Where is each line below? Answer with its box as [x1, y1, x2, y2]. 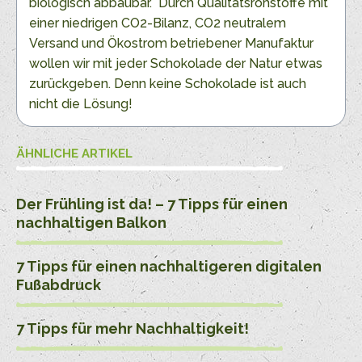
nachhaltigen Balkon [16, 214, 166, 232]
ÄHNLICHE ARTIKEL [16, 146, 133, 162]
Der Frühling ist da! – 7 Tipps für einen [16, 196, 288, 213]
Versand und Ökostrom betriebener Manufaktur [29, 36, 314, 52]
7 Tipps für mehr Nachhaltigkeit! [16, 320, 249, 338]
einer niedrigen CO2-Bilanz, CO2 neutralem [29, 15, 286, 32]
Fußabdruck [16, 276, 101, 294]
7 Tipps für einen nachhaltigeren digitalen [16, 258, 322, 276]
